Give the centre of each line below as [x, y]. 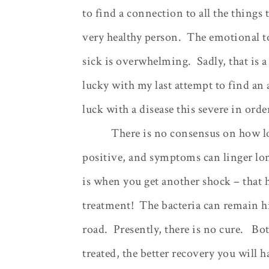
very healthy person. [132, 37]
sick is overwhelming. [137, 61]
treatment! [108, 205]
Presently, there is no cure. [178, 229]
